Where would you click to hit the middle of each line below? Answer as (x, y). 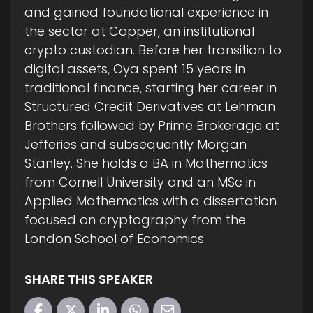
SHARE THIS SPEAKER (89, 279)
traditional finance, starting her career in (151, 88)
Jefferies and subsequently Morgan (136, 145)
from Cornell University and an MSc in (140, 182)
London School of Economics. (115, 239)
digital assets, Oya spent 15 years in (135, 69)
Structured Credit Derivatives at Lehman (150, 107)
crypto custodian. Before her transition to (153, 50)
